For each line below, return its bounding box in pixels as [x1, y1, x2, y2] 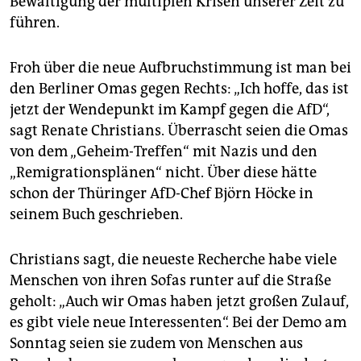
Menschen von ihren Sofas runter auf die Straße [10, 272, 331, 290]
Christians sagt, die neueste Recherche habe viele [10, 251, 337, 269]
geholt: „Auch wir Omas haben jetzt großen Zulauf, [10, 293, 349, 311]
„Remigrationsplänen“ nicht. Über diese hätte [10, 164, 317, 182]
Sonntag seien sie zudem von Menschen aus [10, 334, 303, 353]
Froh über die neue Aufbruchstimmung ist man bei [10, 59, 351, 77]
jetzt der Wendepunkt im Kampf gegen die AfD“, [10, 101, 330, 119]
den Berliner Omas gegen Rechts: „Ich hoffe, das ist [10, 80, 349, 98]
